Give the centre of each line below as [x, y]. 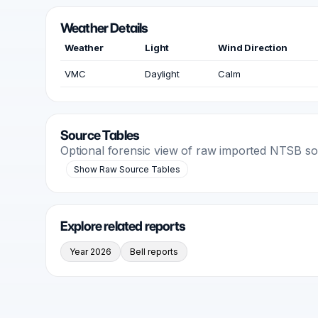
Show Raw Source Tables [127, 169]
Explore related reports [123, 226]
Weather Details [104, 28]
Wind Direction [253, 48]
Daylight [162, 74]
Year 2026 [91, 252]
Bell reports [154, 252]
